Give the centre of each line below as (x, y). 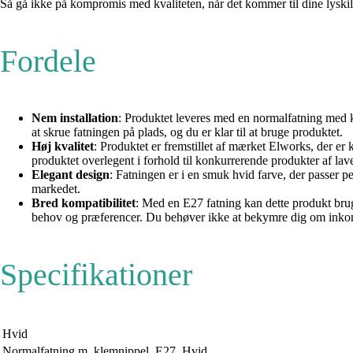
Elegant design (71, 174)
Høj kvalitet (63, 146)
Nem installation (75, 117)
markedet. (56, 188)
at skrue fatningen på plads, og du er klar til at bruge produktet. (187, 132)
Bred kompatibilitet (84, 203)
